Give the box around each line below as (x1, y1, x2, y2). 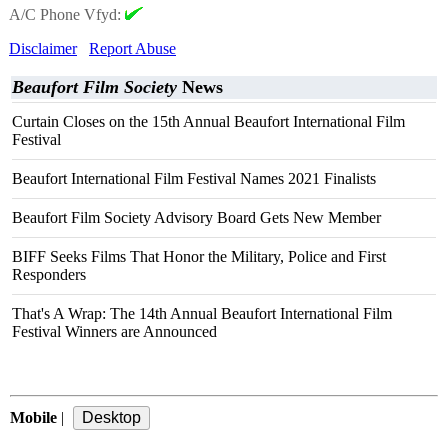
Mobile (10, 409, 57, 426)
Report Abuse (89, 40, 176, 57)
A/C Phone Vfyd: (9, 6, 125, 23)
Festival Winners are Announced (12, 323, 217, 340)
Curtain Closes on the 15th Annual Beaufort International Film (12, 113, 405, 130)
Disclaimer (9, 40, 77, 57)
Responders (12, 266, 86, 283)
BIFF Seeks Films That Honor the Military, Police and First (12, 248, 386, 265)
